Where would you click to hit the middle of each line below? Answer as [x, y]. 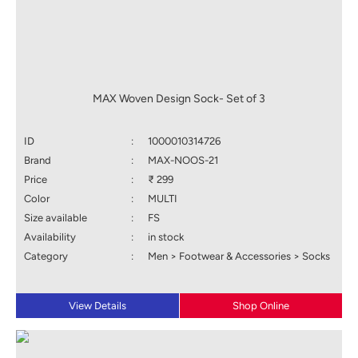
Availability [50, 237]
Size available [56, 218]
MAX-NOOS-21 [183, 161]
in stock [166, 237]
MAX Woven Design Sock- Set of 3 [179, 99]
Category [46, 257]
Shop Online [261, 306]
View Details [97, 306]
